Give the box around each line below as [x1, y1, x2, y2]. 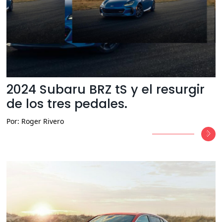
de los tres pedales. [6, 95, 135, 113]
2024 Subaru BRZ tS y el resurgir [6, 81, 205, 99]
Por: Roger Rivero [6, 116, 64, 126]
